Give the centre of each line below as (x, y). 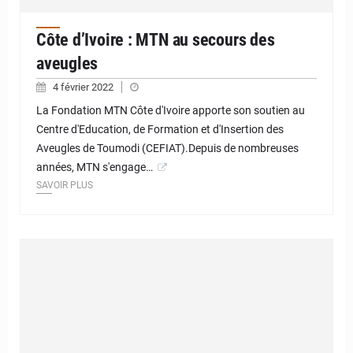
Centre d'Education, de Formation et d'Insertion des (160, 130)
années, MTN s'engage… (95, 167)
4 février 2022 (84, 87)
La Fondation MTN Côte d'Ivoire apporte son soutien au (171, 111)
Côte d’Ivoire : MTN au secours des (156, 40)
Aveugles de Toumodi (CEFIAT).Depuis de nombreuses (167, 149)
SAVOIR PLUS (65, 186)
